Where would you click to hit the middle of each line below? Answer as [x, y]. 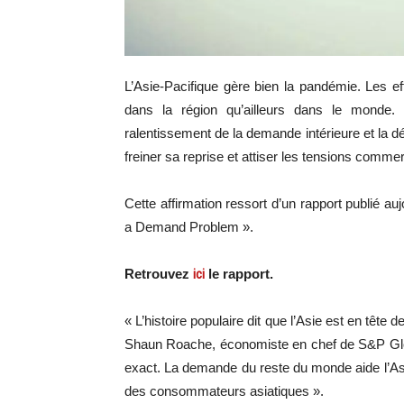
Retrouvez [159, 274]
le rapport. [239, 274]
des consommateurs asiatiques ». [224, 391]
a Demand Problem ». [189, 227]
